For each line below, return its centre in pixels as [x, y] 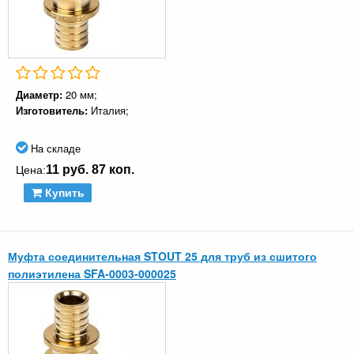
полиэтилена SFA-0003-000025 [92, 274]
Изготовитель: [53, 111]
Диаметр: [41, 95]
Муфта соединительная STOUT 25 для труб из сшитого [162, 256]
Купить [63, 193]
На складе [54, 149]
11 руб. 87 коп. [90, 170]
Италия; [110, 111]
